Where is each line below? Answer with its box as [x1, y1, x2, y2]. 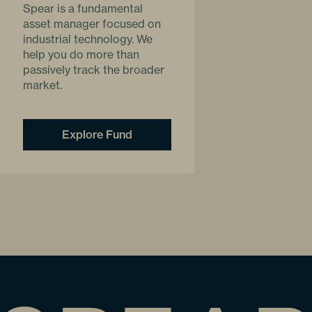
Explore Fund [62, 127, 132, 141]
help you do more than [23, 47, 139, 61]
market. [23, 77, 62, 92]
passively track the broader [23, 62, 164, 77]
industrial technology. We [23, 31, 153, 46]
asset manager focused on [23, 16, 161, 31]
